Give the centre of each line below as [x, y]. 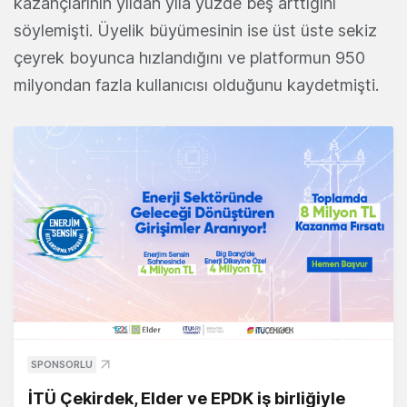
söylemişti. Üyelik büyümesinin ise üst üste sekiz [195, 31]
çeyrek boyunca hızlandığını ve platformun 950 [189, 58]
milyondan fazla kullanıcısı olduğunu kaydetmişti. [199, 85]
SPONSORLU [62, 365]
